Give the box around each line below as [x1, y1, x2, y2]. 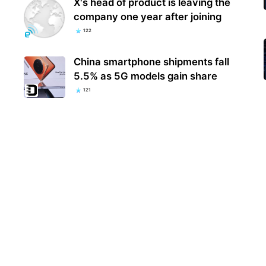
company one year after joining [74, 10, 222, 23]
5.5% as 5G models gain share [74, 69, 218, 82]
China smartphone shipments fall [74, 55, 230, 68]
